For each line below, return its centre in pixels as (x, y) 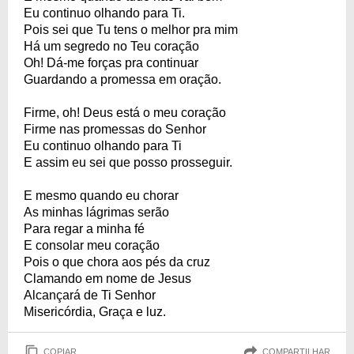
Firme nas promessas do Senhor (115, 129)
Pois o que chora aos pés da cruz (117, 262)
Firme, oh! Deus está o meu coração (125, 113)
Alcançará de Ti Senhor (90, 295)
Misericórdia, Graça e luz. (95, 312)
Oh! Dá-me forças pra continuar (111, 63)
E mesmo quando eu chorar (101, 196)
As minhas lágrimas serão (96, 212)
